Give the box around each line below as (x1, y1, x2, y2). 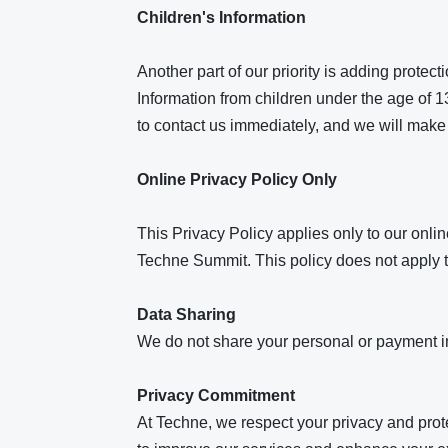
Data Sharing (137, 306, 236, 323)
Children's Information (137, 9, 310, 26)
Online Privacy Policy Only (137, 171, 341, 188)
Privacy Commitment (137, 387, 295, 404)
